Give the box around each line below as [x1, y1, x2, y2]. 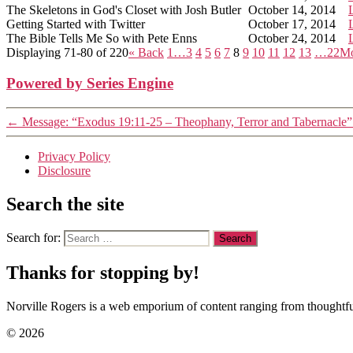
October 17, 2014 [248, 17, 336, 32]
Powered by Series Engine [6, 74, 173, 91]
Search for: [6, 231, 61, 245]
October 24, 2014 [248, 32, 336, 46]
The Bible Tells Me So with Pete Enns [6, 32, 197, 46]
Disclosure [38, 163, 91, 177]
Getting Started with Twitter [6, 17, 145, 32]
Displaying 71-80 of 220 [6, 46, 128, 60]
